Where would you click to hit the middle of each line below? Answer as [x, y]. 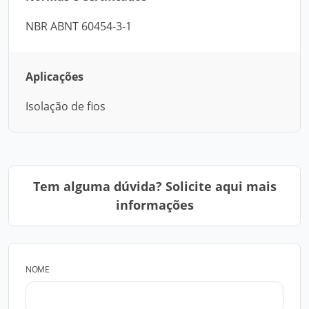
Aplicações [54, 77]
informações [154, 205]
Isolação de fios [66, 106]
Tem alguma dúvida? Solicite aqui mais [154, 186]
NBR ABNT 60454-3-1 [79, 26]
